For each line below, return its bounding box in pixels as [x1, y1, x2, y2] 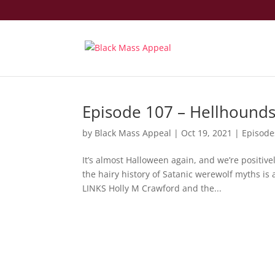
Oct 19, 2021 [181, 127, 233, 139]
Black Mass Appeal [95, 127, 172, 139]
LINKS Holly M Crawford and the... [82, 182, 222, 194]
